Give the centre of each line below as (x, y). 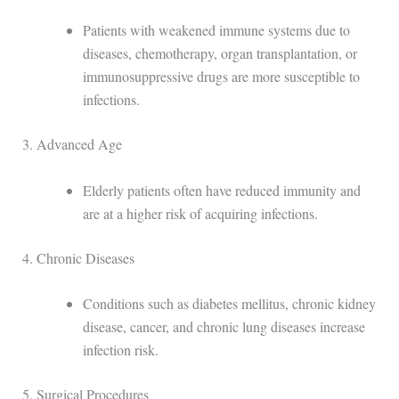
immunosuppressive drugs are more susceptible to (221, 77)
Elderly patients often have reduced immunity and (221, 190)
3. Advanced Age (72, 144)
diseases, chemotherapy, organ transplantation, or (220, 53)
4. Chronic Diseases (78, 257)
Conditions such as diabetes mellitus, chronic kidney (229, 304)
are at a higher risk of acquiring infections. (200, 213)
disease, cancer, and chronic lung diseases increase (224, 327)
